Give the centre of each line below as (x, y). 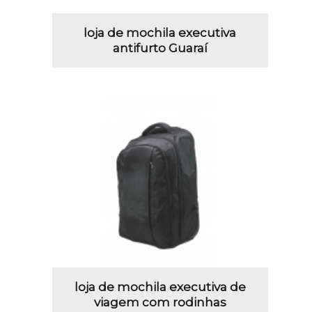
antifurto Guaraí (160, 48)
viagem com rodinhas (160, 303)
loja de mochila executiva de (160, 287)
